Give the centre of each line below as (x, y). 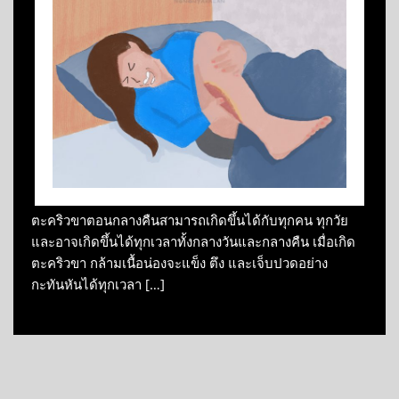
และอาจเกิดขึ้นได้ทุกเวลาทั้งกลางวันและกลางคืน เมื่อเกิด (193, 242)
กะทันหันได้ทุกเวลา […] (98, 285)
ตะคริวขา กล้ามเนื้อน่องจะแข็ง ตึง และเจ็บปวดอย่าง (179, 263)
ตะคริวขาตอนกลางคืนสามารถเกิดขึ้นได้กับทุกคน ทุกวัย (190, 220)
